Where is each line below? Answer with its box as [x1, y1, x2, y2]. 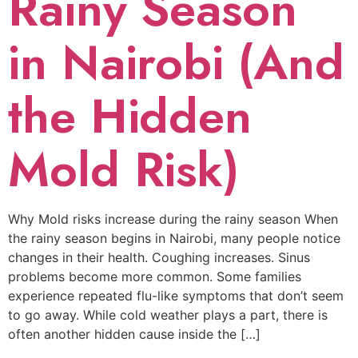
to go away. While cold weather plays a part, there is [8, 306, 328, 323]
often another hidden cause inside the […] [8, 325, 261, 342]
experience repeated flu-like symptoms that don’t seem [8, 287, 344, 304]
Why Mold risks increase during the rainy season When [8, 210, 338, 227]
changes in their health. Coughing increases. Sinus [8, 249, 310, 265]
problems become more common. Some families [8, 268, 301, 284]
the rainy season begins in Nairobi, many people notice [8, 229, 340, 246]
